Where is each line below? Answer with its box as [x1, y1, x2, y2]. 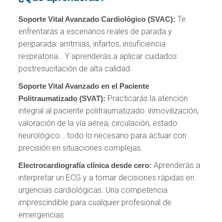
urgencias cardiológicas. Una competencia [18, 185, 168, 195]
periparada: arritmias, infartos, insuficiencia [18, 39, 166, 49]
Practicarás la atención [108, 93, 188, 103]
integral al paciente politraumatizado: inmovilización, [18, 106, 199, 115]
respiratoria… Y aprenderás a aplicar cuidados [18, 51, 177, 61]
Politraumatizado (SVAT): [18, 94, 108, 103]
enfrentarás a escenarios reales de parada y [18, 26, 172, 36]
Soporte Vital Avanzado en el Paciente [18, 81, 150, 90]
